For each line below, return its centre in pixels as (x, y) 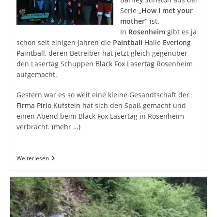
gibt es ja (181, 32)
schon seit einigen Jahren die (64, 43)
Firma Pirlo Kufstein (48, 106)
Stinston (62, 197)
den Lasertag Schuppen (56, 64)
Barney (60, 189)
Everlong (177, 43)
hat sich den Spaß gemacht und (133, 106)
